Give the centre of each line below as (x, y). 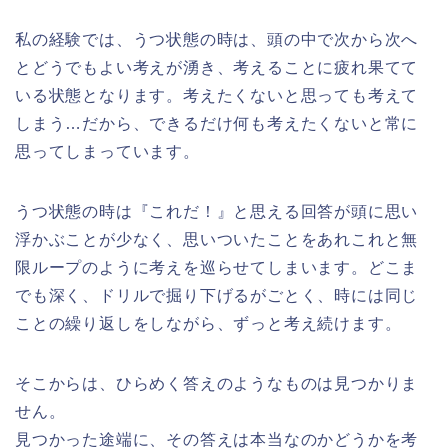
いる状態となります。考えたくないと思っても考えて (217, 96)
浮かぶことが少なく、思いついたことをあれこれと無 (217, 240)
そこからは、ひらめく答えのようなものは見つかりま (217, 384)
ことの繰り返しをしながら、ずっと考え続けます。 (208, 324)
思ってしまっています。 (107, 152)
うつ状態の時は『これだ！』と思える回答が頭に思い (217, 212)
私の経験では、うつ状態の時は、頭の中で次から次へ (217, 40)
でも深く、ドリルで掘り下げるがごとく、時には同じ (217, 296)
